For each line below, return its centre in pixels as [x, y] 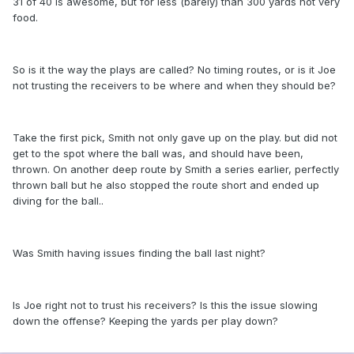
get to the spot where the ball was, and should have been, [158, 154]
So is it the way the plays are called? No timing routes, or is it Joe [174, 70]
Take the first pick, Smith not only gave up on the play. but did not [175, 138]
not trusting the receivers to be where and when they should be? [174, 86]
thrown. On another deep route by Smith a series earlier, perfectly [176, 169]
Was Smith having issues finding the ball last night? [139, 253]
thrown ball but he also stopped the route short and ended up [166, 185]
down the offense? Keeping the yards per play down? [145, 321]
